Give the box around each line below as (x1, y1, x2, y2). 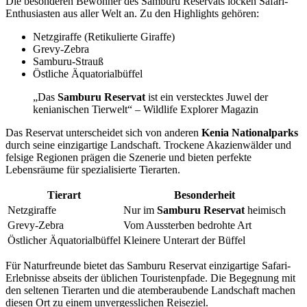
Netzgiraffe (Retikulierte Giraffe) (33, 31, 175, 43)
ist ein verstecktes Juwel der (145, 91, 268, 103)
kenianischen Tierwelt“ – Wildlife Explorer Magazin (33, 103, 258, 116)
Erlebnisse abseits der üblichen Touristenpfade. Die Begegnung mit (5, 272, 295, 284)
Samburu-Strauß (33, 56, 103, 68)
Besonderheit (174, 189, 235, 201)
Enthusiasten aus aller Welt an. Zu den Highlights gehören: (5, 8, 259, 20)
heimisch (245, 204, 286, 217)
